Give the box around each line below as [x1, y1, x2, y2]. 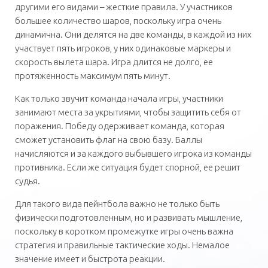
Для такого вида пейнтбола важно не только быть [15, 199, 220, 209]
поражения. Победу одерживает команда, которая [15, 121, 224, 131]
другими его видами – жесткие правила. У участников [15, 2, 233, 12]
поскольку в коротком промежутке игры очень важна [15, 226, 233, 236]
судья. [15, 176, 40, 186]
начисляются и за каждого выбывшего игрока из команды [15, 148, 252, 159]
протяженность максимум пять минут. [15, 71, 170, 81]
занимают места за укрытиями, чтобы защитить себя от [15, 107, 241, 117]
